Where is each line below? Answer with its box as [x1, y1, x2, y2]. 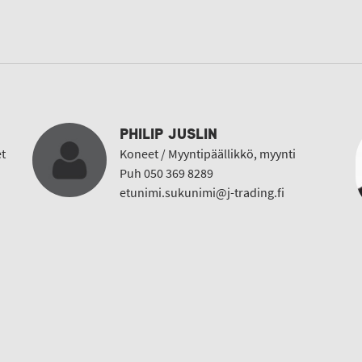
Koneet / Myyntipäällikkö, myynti [120, 145, 296, 162]
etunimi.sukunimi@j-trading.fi [120, 184, 284, 201]
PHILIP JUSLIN [120, 124, 217, 144]
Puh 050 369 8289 [120, 165, 213, 182]
